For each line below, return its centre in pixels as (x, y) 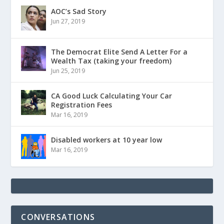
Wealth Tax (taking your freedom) (111, 61)
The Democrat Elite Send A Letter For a (119, 52)
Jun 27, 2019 (68, 21)
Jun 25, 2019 (68, 71)
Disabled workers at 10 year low (107, 140)
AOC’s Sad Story (79, 11)
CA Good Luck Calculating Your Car (112, 96)
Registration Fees (82, 105)
